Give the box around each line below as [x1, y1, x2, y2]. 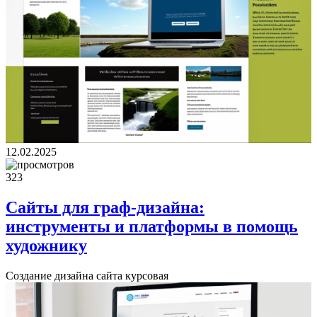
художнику [6, 236, 87, 255]
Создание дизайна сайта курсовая [6, 269, 168, 282]
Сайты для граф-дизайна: [6, 197, 204, 217]
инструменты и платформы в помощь [6, 217, 298, 236]
